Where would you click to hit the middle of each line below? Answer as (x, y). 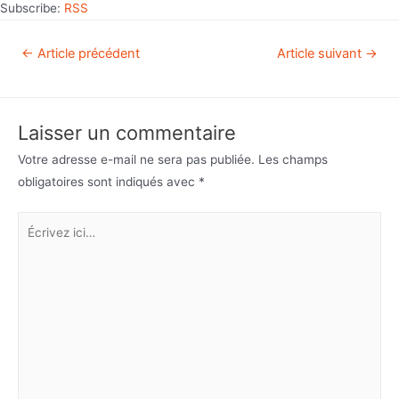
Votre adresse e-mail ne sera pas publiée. (136, 160)
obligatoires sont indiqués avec (108, 182)
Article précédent (86, 54)
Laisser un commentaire (127, 133)
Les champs (293, 160)
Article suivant (322, 54)
